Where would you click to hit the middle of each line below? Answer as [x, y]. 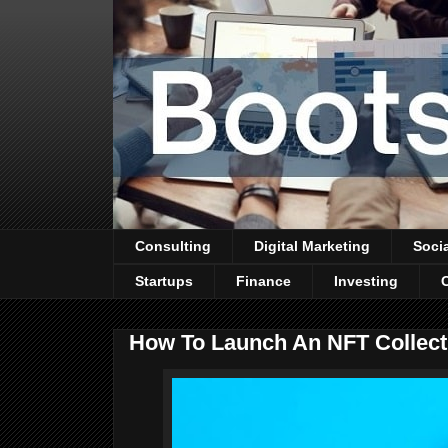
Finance [263, 281]
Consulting [173, 246]
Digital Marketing [312, 246]
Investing [366, 281]
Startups [164, 281]
